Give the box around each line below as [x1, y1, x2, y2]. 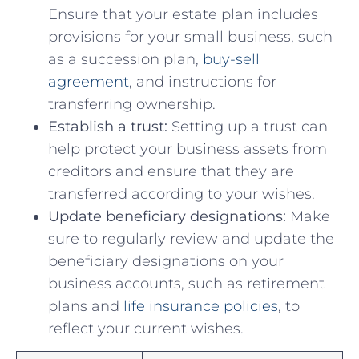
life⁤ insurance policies [123, 296, 278, 315]
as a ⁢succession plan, [48, 50, 203, 68]
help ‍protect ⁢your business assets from [48, 139, 327, 158]
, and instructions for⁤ [129, 72, 276, 91]
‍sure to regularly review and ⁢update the [48, 229, 334, 248]
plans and [48, 296, 123, 315]
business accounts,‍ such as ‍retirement [48, 274, 325, 292]
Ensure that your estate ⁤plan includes [48, 5, 318, 23]
